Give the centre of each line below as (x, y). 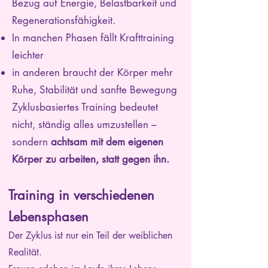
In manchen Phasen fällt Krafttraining (93, 38)
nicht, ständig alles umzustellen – (84, 124)
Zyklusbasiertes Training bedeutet (85, 107)
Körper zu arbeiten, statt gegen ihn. (91, 159)
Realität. (25, 252)
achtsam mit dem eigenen (107, 142)
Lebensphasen (48, 217)
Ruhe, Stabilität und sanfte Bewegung (95, 90)
